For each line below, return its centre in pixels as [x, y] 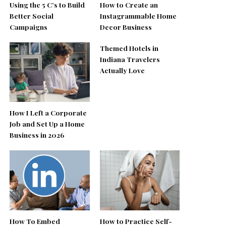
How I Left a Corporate [48, 113]
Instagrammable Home [138, 15]
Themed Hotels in [129, 48]
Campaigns [29, 26]
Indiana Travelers [130, 59]
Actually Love [122, 70]
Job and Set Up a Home [47, 124]
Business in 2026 [37, 135]
